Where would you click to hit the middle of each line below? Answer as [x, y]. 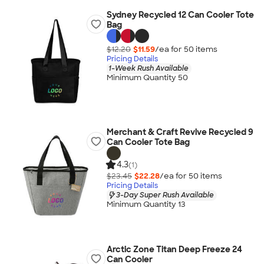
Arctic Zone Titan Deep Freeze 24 [174, 249]
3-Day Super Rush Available [165, 195]
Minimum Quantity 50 [147, 78]
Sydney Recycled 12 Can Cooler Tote [180, 15]
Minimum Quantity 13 [146, 204]
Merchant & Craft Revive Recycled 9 [180, 132]
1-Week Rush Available [148, 68]
